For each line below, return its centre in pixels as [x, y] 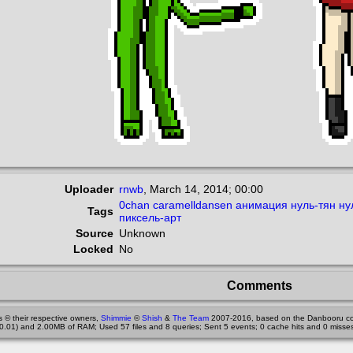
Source [95, 233]
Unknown [142, 233]
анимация [262, 205]
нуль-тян [313, 205]
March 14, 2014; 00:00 [206, 189]
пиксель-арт [150, 217]
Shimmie [116, 318]
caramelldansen [193, 205]
